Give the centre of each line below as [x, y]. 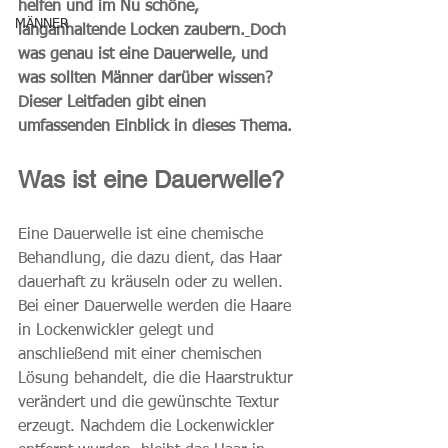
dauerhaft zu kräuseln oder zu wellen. [153, 283]
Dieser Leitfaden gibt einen [114, 103]
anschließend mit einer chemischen [142, 355]
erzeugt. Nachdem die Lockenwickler [148, 427]
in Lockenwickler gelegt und [118, 331]
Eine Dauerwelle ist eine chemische [143, 235]
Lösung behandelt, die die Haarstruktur [158, 379]
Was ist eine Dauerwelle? [151, 179]
